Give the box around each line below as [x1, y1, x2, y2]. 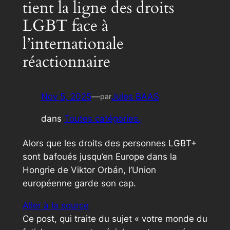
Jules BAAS [111, 91, 159, 102]
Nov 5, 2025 [41, 91, 91, 102]
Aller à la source [22, 200, 89, 211]
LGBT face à [22, 14, 108, 36]
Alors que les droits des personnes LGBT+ [22, 138, 197, 149]
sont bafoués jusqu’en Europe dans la [22, 151, 177, 162]
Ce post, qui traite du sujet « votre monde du [22, 214, 207, 224]
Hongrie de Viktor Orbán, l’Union [22, 165, 156, 176]
